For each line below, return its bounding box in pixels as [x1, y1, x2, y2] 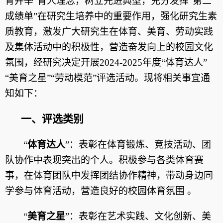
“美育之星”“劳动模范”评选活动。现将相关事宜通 [5, 73, 210, 83]
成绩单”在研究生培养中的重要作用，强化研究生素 [5, 11, 217, 21]
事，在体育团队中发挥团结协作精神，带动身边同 [5, 170, 213, 181]
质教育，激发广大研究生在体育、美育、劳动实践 [5, 26, 213, 37]
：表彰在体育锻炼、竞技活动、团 [69, 139, 211, 150]
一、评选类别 [21, 113, 84, 125]
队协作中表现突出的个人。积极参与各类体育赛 [5, 155, 204, 165]
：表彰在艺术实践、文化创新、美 [69, 211, 211, 222]
